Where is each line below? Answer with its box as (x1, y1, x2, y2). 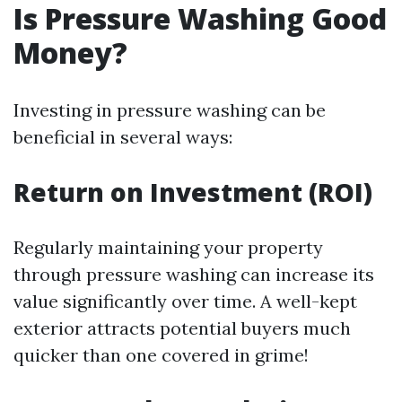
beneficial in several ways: (13, 126, 232, 148)
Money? (13, 33, 127, 72)
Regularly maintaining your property (13, 236, 323, 258)
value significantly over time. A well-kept (13, 290, 357, 312)
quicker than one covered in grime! (13, 344, 309, 366)
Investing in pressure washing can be (13, 99, 326, 121)
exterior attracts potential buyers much (13, 317, 351, 339)
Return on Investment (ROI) (13, 175, 372, 209)
